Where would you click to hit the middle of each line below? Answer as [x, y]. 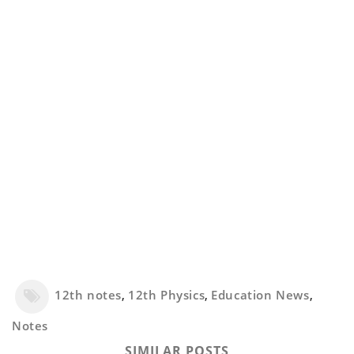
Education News [260, 294]
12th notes [88, 294]
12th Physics [167, 294]
